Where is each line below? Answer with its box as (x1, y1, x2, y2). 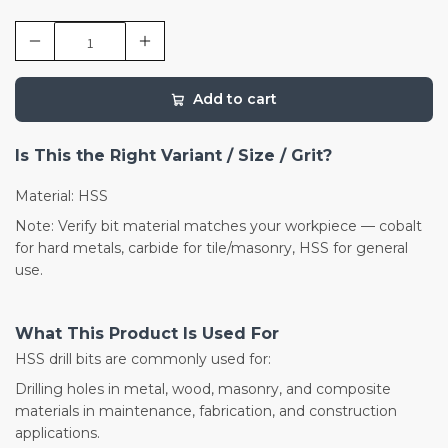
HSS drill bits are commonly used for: (15, 350, 271, 369)
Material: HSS (15, 187, 108, 206)
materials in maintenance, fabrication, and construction (15, 402, 397, 421)
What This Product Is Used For (15, 324, 279, 344)
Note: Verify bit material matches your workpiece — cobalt (15, 217, 422, 236)
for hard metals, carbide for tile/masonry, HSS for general (15, 239, 408, 258)
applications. (15, 424, 100, 443)
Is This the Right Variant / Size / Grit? (15, 146, 332, 166)
